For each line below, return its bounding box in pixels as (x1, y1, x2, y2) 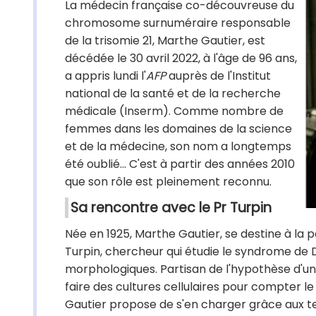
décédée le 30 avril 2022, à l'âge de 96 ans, (65, 50, 297, 66)
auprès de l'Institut (166, 68, 271, 84)
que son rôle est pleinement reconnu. (65, 174, 272, 190)
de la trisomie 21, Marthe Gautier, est (65, 32, 265, 49)
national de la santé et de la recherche (65, 85, 281, 102)
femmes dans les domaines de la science (65, 121, 292, 137)
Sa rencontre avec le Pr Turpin (71, 198, 272, 217)
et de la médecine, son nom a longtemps (65, 138, 291, 154)
